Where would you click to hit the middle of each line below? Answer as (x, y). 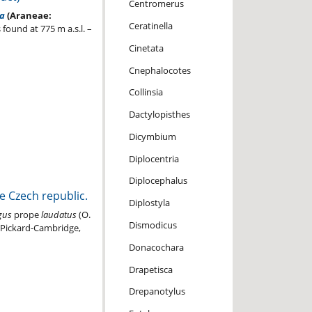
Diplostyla (149, 203)
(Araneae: (28, 16)
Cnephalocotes (159, 70)
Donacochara (156, 247)
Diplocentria (154, 158)
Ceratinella (150, 26)
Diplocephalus (158, 181)
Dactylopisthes (159, 115)
